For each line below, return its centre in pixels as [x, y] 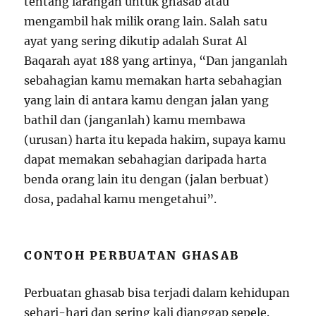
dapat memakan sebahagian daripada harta [146, 160]
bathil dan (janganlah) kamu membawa [135, 120]
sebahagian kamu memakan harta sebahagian [153, 81]
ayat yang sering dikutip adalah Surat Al [136, 41]
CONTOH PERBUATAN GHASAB [132, 256]
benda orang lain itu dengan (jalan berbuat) [147, 180]
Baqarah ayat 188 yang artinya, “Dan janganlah [156, 61]
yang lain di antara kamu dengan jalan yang [147, 101]
